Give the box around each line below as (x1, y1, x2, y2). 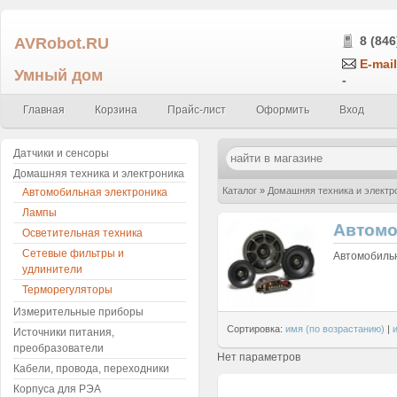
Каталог (222, 185, 257, 196)
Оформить (256, 104, 309, 116)
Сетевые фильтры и (22, 247, 124, 260)
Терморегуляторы (22, 284, 113, 296)
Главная (23, 104, 65, 116)
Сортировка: (227, 323, 285, 334)
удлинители (22, 263, 82, 276)
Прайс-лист (167, 104, 226, 116)
